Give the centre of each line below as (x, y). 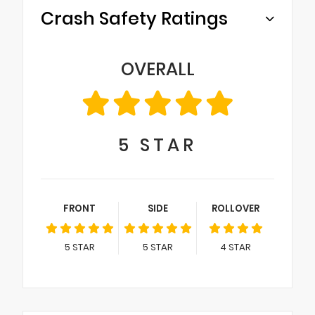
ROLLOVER (236, 209)
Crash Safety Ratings (134, 19)
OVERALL (157, 70)
